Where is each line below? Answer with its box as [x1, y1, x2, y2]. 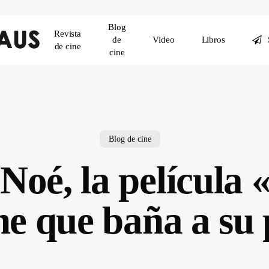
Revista [54, 28, 81, 38]
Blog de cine [109, 134, 151, 144]
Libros [201, 35, 225, 44]
